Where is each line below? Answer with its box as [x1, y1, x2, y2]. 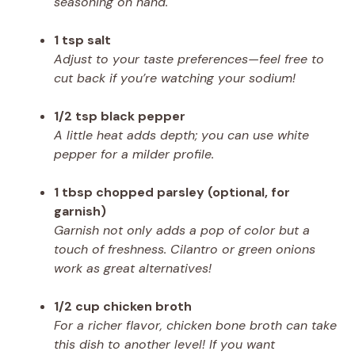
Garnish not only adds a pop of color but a [54, 221, 310, 239]
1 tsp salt [54, 31, 111, 48]
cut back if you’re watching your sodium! [54, 69, 296, 86]
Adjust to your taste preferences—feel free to [54, 50, 324, 67]
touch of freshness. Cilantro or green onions [54, 240, 315, 258]
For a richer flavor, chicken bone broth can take [54, 316, 337, 334]
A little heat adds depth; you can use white [54, 126, 309, 143]
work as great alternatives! [54, 259, 212, 277]
